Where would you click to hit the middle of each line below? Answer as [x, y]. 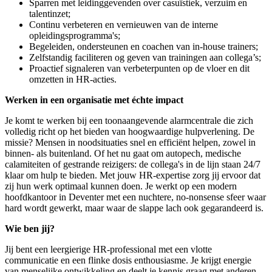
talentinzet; [50, 14]
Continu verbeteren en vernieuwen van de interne [124, 25]
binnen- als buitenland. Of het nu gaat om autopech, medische [123, 154]
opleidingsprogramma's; [75, 36]
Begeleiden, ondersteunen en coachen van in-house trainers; [144, 47]
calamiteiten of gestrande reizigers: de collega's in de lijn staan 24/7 [133, 165]
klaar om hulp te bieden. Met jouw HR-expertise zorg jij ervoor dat [133, 175]
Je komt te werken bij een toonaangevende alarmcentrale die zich [129, 121]
